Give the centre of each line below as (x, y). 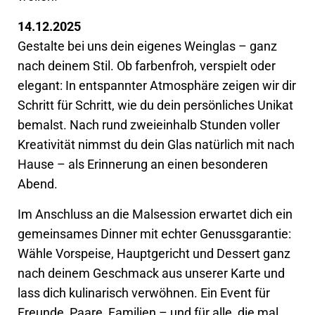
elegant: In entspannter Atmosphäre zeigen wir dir (157, 86)
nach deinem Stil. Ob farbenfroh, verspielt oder (147, 66)
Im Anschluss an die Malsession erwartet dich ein (155, 214)
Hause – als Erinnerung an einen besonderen (143, 165)
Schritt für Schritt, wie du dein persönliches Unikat (155, 105)
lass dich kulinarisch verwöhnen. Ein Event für (144, 293)
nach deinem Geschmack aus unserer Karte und (151, 274)
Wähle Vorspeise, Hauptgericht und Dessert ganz (154, 254)
